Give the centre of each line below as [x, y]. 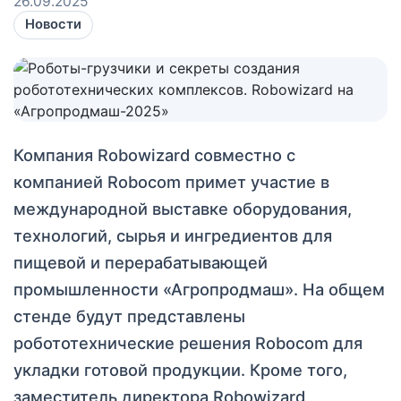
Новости [53, 25]
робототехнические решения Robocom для [188, 342]
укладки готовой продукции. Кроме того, [180, 369]
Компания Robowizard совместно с [154, 154]
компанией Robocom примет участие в [171, 181]
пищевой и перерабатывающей [141, 262]
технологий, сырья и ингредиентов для [173, 235]
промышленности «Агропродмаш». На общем [199, 289]
